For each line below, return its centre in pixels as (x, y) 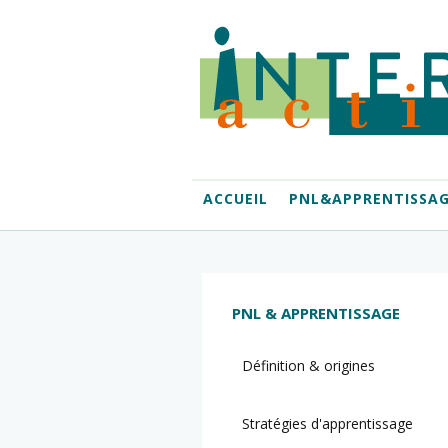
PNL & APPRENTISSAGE (316, 313)
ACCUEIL (235, 198)
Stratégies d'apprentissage (327, 423)
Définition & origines (308, 365)
